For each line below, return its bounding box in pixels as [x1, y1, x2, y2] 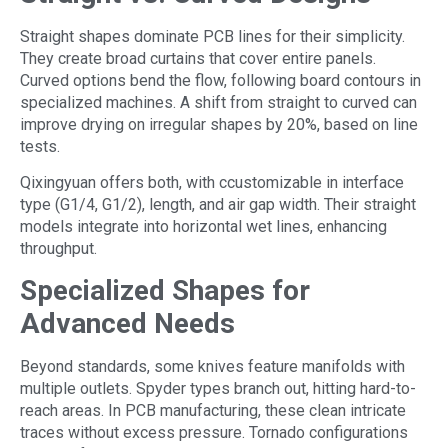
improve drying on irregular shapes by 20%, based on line [20, 114, 418, 134]
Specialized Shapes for [20, 274, 310, 308]
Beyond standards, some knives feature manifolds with [20, 357, 405, 377]
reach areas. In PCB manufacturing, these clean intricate [20, 401, 406, 421]
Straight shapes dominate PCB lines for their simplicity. [20, 26, 405, 46]
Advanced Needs [20, 307, 235, 341]
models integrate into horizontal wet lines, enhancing [20, 216, 387, 236]
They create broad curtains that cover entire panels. [20, 48, 376, 68]
